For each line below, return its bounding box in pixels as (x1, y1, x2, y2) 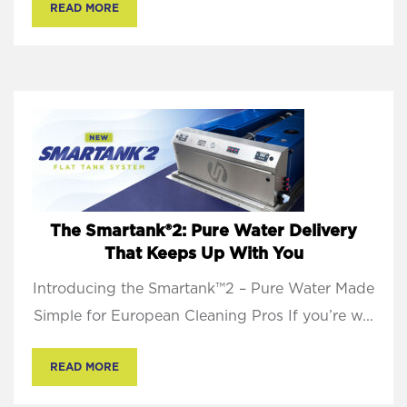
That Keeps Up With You (104, 246, 303, 263)
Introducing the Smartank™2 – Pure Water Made (33, 282, 374, 297)
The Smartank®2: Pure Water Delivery (50, 223, 357, 241)
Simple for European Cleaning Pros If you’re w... (34, 309, 373, 324)
